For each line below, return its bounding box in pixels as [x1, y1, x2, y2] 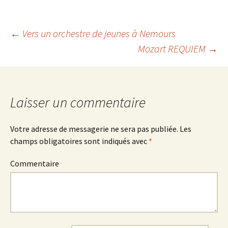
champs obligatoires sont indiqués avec [10, 136, 149, 147]
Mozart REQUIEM [138, 42, 208, 55]
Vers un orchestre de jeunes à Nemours [20, 27, 176, 40]
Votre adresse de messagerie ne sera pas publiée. [10, 124, 178, 134]
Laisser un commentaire [10, 93, 146, 112]
